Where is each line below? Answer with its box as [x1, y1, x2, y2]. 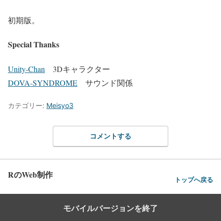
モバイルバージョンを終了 [63, 203, 158, 214]
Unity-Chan [8, 63, 45, 74]
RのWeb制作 [8, 169, 53, 181]
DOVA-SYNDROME [8, 77, 77, 88]
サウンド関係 [77, 77, 133, 88]
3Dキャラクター [45, 63, 110, 74]
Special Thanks [8, 38, 59, 50]
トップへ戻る [175, 176, 213, 184]
